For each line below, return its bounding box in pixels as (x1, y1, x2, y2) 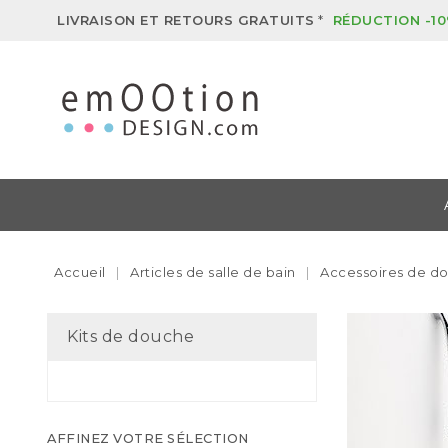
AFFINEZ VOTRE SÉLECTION (47, 431, 249, 446)
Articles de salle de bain (130, 264, 296, 280)
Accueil (54, 264, 106, 280)
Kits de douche (67, 327, 194, 346)
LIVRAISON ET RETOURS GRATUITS (57, 12, 315, 28)
